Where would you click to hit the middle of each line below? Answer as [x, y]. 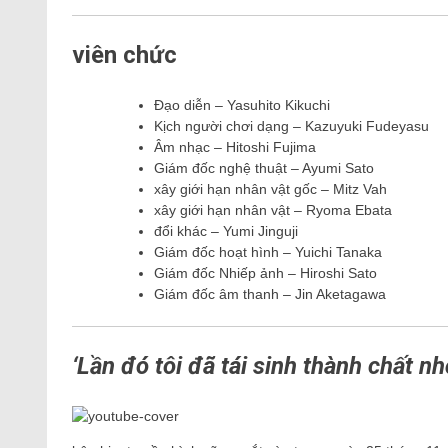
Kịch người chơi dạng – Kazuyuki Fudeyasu [291, 126]
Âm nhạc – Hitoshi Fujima [235, 147]
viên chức [124, 55]
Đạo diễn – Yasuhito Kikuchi [242, 105]
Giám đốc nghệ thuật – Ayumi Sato [264, 168]
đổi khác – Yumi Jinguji [226, 231]
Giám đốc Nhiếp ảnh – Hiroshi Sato [265, 273]
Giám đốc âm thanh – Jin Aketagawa [270, 294]
